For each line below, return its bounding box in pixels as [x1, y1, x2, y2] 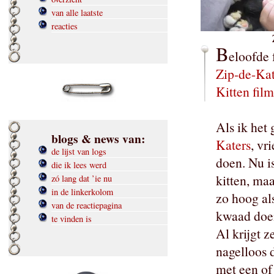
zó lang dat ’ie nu [51, 172, 112, 185]
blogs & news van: [51, 130, 145, 148]
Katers [216, 136, 251, 154]
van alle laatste [51, 7, 103, 19]
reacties [51, 20, 78, 32]
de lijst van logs [51, 146, 106, 158]
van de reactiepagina [51, 199, 122, 212]
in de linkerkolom [51, 186, 113, 198]
